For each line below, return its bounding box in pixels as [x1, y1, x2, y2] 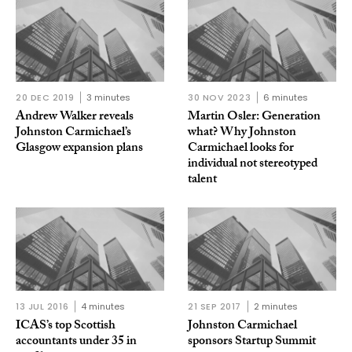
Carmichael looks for [188, 138, 294, 160]
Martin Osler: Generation [188, 107, 321, 129]
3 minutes [86, 91, 131, 104]
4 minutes [81, 300, 126, 313]
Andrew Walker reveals [16, 107, 134, 129]
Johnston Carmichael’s [16, 123, 131, 145]
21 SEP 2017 [188, 300, 242, 313]
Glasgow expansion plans [16, 138, 143, 160]
